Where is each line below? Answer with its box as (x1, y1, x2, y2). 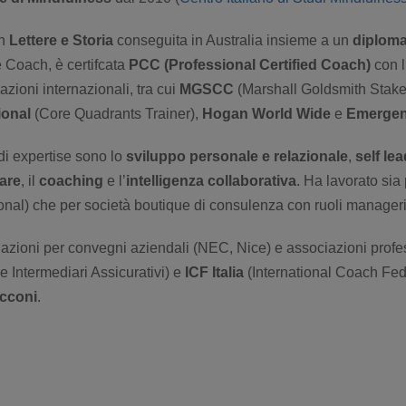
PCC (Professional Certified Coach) (129, 56, 371, 72)
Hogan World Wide (202, 105, 331, 121)
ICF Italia (185, 264, 244, 280)
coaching (39, 172, 103, 188)
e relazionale (262, 148, 348, 164)
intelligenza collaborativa (126, 172, 296, 188)
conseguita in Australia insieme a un (113, 32, 353, 48)
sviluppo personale (126, 148, 258, 164)
